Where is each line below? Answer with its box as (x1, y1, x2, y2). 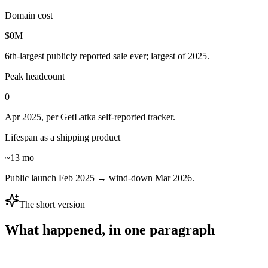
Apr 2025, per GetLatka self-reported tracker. (5, 112, 175, 123)
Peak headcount (5, 71, 65, 82)
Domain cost (5, 10, 53, 21)
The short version (19, 199, 85, 210)
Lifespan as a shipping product (5, 132, 120, 143)
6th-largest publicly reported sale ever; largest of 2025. (5, 51, 209, 62)
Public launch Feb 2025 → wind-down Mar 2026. (5, 173, 194, 184)
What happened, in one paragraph (5, 222, 215, 238)
